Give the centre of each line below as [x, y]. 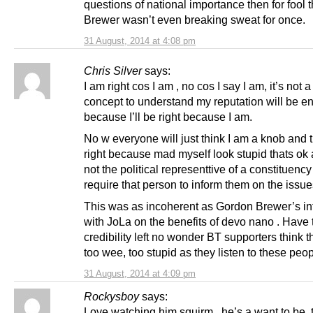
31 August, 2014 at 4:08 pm [140, 41]
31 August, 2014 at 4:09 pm [140, 273]
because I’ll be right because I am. [168, 116]
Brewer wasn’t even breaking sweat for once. [195, 19]
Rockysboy [111, 296]
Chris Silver [113, 70]
